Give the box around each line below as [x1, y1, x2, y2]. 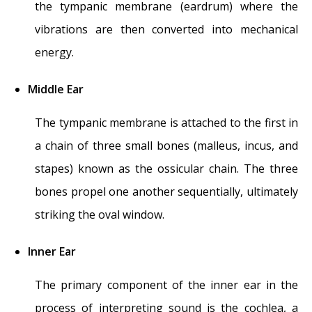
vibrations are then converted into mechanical [35, 21, 298, 37]
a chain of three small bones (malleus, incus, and [35, 137, 298, 153]
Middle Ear [28, 81, 84, 97]
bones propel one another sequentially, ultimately [35, 183, 298, 199]
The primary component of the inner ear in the [35, 276, 298, 292]
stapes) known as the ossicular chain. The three [35, 160, 298, 176]
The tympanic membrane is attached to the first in [35, 114, 298, 130]
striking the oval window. [35, 206, 164, 222]
